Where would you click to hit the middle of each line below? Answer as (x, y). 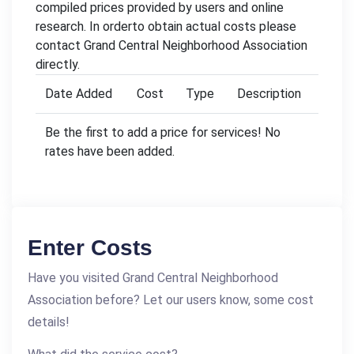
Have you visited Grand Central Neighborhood (153, 278)
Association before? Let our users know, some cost (171, 300)
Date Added (79, 94)
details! (49, 322)
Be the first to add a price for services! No (163, 133)
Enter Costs (90, 248)
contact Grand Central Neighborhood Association (171, 46)
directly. (58, 65)
